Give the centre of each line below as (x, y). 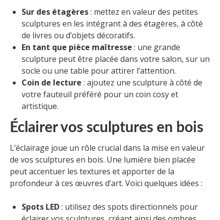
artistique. (40, 106)
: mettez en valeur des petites (143, 12)
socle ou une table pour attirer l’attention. (99, 71)
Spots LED (41, 207)
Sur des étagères (55, 12)
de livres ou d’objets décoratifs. (78, 36)
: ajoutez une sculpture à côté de (142, 83)
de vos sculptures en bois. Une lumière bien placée (103, 160)
